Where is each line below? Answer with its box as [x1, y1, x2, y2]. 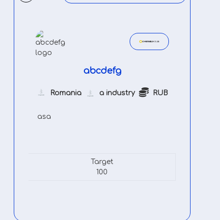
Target [90, 158, 113, 165]
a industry [99, 89, 135, 97]
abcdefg [83, 66, 121, 76]
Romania [50, 89, 82, 97]
